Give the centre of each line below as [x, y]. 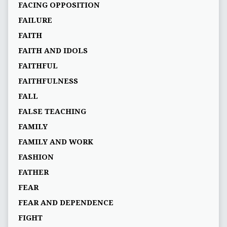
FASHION [36, 157]
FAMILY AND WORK [55, 142]
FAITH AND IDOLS [53, 51]
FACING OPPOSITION [59, 5]
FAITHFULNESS [48, 81]
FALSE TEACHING [52, 112]
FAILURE [35, 21]
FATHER [33, 173]
